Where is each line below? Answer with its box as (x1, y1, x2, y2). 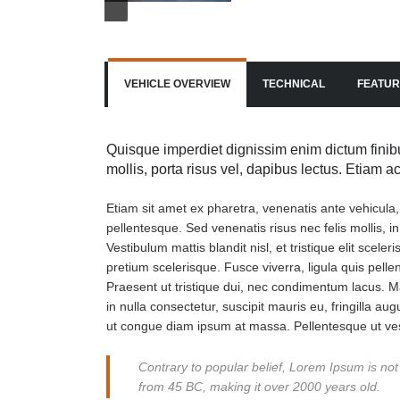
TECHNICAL (262, 77, 325, 90)
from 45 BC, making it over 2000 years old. (138, 379, 380, 394)
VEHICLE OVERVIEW (124, 77, 230, 90)
